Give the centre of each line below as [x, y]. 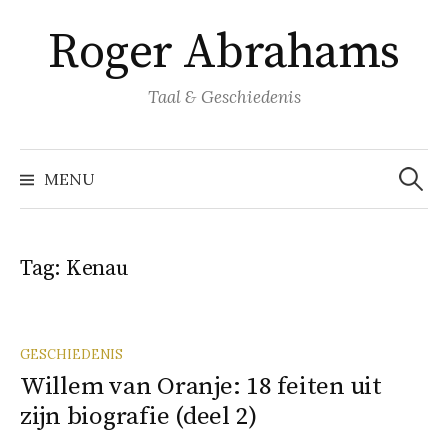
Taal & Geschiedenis [224, 97]
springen [55, 66]
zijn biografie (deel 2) [139, 416]
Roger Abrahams [224, 53]
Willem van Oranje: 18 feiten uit [201, 386]
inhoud [48, 39]
